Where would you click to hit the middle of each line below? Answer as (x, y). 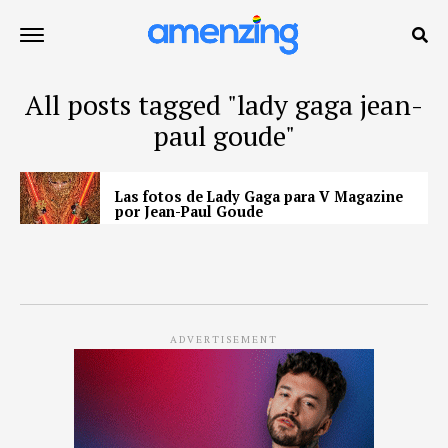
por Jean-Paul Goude (189, 211)
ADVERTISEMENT (224, 339)
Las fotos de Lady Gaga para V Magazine (259, 196)
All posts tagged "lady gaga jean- (224, 105)
